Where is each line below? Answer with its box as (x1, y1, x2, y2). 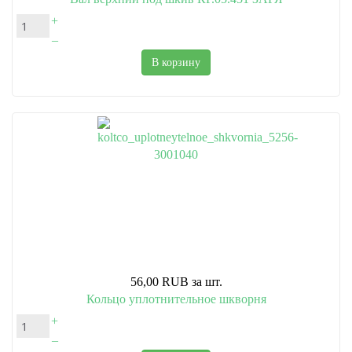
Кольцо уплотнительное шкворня (86, 292, 266, 306)
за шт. (191, 275, 222, 289)
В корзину (152, 57, 200, 69)
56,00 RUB (130, 275, 189, 289)
